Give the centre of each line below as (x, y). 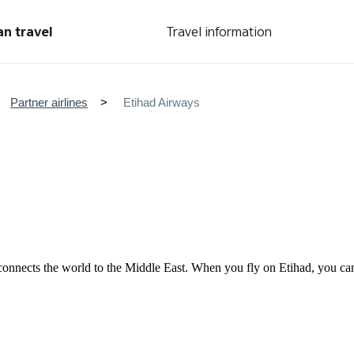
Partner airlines (49, 102)
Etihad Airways (162, 102)
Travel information (219, 32)
